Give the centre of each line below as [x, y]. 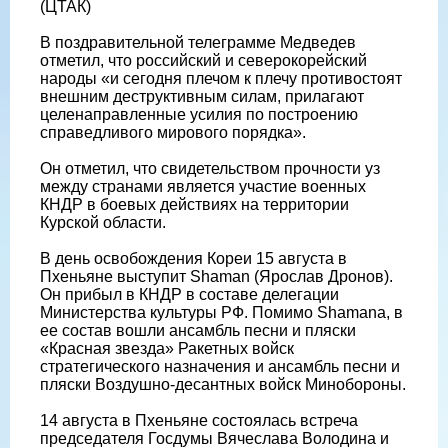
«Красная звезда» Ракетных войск [167, 348]
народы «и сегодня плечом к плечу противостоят [221, 78]
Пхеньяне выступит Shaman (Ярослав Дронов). [216, 276]
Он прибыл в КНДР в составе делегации [189, 294]
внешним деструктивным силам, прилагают [202, 96]
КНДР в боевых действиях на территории [194, 204]
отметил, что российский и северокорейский [203, 60]
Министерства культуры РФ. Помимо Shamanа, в [221, 312]
